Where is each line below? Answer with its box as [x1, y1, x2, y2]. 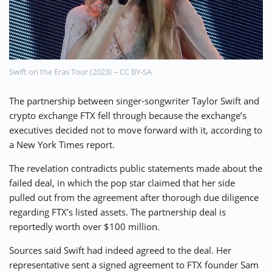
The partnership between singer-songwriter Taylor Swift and [9, 95, 259, 107]
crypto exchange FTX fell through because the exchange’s [9, 109, 246, 122]
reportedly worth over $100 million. [9, 220, 160, 233]
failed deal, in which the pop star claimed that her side [9, 177, 235, 189]
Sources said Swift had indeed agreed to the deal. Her [9, 244, 231, 257]
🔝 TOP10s [114, 18, 158, 31]
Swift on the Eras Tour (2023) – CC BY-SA [9, 66, 152, 78]
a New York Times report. [9, 138, 115, 151]
